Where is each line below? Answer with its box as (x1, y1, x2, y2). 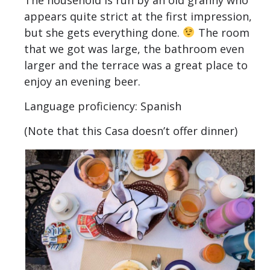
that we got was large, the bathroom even (24, 41, 244, 56)
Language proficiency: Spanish (24, 99, 181, 114)
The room (195, 25, 250, 40)
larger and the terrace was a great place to (24, 57, 248, 72)
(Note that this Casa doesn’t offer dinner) (24, 124, 237, 139)
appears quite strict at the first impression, (24, 8, 252, 24)
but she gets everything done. (24, 25, 183, 40)
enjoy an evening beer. (24, 74, 140, 89)
